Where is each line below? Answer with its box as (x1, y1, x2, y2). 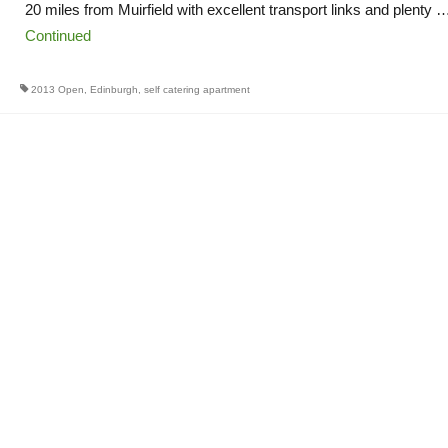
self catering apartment (143, 84, 250, 95)
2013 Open (30, 84, 84, 95)
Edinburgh (89, 84, 138, 95)
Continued (24, 27, 91, 44)
